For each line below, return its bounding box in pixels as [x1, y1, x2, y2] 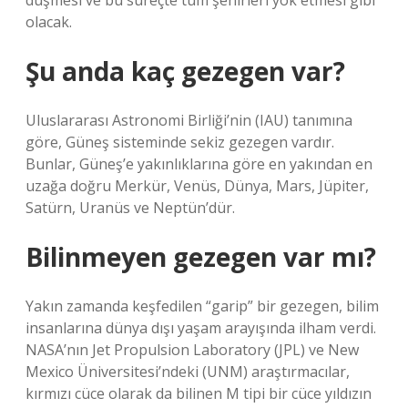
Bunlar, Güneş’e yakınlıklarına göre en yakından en [25, 154, 372, 174]
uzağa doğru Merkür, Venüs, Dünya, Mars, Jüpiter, [25, 176, 369, 196]
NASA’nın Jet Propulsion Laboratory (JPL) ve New [25, 340, 359, 360]
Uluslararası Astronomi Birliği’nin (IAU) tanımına [25, 110, 352, 130]
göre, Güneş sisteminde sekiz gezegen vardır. [25, 132, 334, 152]
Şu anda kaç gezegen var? [25, 54, 345, 88]
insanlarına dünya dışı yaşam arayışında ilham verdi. [25, 318, 376, 338]
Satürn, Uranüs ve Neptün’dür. [25, 198, 235, 218]
